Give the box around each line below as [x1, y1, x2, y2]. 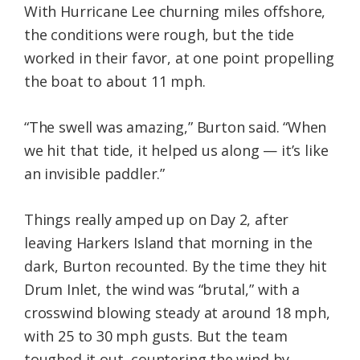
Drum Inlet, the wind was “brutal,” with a [24, 280, 300, 300]
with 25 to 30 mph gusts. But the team [24, 326, 288, 346]
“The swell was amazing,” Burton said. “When [24, 117, 327, 137]
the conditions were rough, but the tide [24, 25, 294, 45]
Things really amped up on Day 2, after [24, 210, 289, 230]
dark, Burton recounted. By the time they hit [24, 256, 328, 276]
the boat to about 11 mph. [24, 72, 206, 92]
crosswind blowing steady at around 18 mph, [24, 303, 330, 323]
